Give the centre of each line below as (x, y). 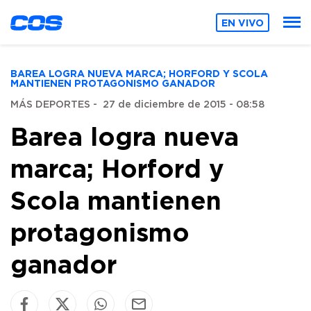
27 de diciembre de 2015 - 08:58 (184, 105)
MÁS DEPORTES (50, 105)
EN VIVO (243, 22)
